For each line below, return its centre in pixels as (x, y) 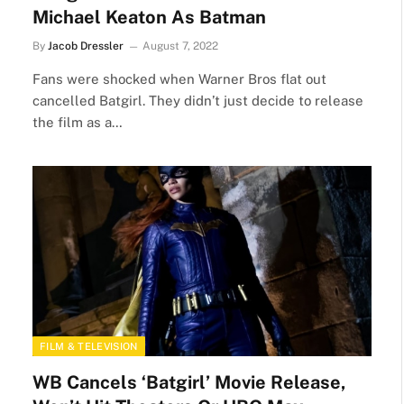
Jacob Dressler (86, 46)
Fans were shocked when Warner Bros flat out (179, 78)
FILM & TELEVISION (89, 346)
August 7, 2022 (180, 46)
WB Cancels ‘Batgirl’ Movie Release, (189, 382)
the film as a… (78, 122)
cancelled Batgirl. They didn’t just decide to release (198, 100)
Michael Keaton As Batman (149, 17)
